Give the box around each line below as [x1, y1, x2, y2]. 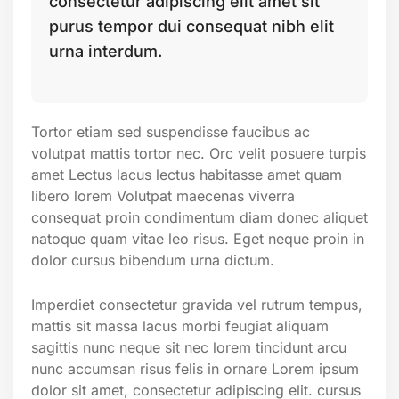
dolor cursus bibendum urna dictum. [31, 250, 274, 269]
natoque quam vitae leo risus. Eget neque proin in [31, 229, 364, 248]
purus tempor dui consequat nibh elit [49, 16, 334, 36]
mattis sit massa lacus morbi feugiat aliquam [31, 316, 329, 335]
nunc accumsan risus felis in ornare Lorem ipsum [31, 359, 359, 378]
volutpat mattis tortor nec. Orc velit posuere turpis [31, 143, 366, 162]
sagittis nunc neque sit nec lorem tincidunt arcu [31, 338, 346, 356]
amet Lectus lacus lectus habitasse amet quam [31, 165, 342, 183]
